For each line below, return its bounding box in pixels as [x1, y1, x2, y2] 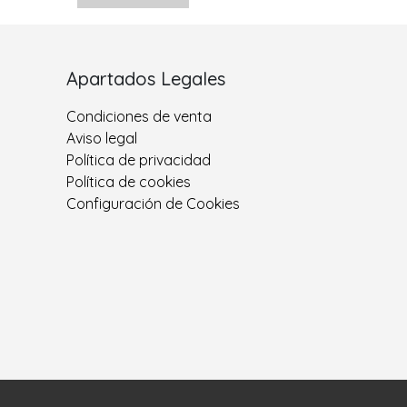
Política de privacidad [66, 151, 211, 170]
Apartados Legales [66, 67, 225, 91]
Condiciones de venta [66, 107, 212, 126]
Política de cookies [66, 173, 191, 192]
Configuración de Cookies [66, 194, 240, 213]
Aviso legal [66, 129, 137, 148]
